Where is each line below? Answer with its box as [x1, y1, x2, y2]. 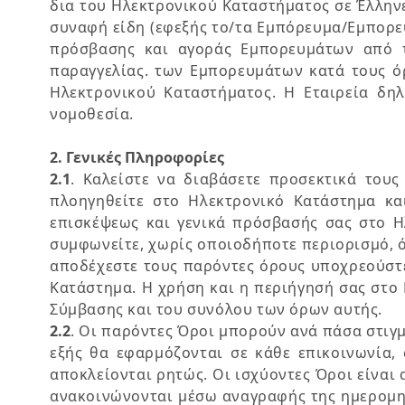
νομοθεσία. [50, 104, 134, 124]
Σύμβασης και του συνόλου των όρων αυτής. [50, 299, 383, 319]
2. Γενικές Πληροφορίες [50, 147, 224, 167]
